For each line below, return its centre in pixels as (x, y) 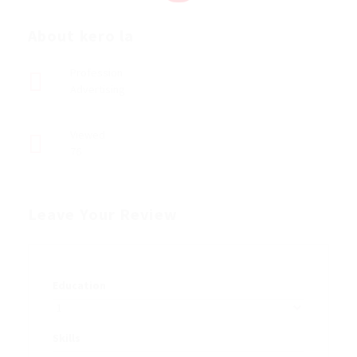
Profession (96, 73)
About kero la (81, 36)
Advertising (98, 90)
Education (79, 285)
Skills (67, 338)
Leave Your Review (103, 214)
